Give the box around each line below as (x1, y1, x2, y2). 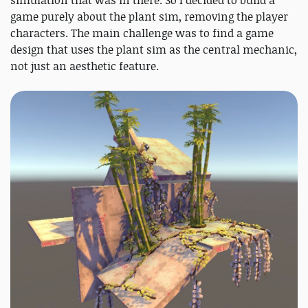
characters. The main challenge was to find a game (10, 25, 274, 41)
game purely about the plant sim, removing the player (10, 8, 288, 24)
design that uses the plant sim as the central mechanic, (10, 41, 297, 57)
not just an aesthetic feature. (10, 58, 162, 74)
